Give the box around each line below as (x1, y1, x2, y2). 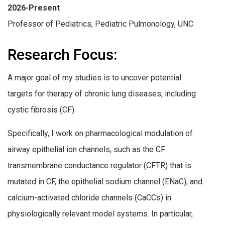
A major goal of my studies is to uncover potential (8, 72, 181, 82)
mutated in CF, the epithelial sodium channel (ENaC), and (8, 177, 202, 187)
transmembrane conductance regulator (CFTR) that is (8, 161, 191, 171)
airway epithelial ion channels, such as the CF (8, 145, 165, 155)
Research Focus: (8, 45, 117, 63)
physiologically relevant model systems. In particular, (8, 209, 193, 219)
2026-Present (8, 3, 60, 13)
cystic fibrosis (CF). (8, 104, 76, 115)
